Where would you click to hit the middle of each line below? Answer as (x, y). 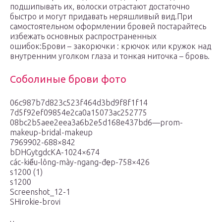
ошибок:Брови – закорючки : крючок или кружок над (111, 46)
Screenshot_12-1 (40, 192)
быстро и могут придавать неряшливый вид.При (101, 17)
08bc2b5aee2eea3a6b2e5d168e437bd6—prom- (96, 123)
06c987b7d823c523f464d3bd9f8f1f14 (79, 103)
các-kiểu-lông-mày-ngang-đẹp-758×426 (80, 162)
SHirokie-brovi (35, 202)
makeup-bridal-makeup (51, 133)
